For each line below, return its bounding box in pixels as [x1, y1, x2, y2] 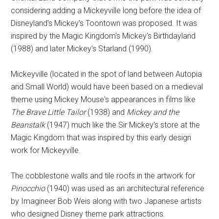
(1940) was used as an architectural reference [45, 184, 205, 193]
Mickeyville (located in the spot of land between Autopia [11, 69, 202, 79]
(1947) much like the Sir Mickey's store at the [45, 120, 200, 130]
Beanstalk [11, 120, 45, 130]
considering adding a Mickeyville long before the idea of [11, 6, 201, 15]
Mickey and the [127, 108, 179, 117]
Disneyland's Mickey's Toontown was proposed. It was [11, 19, 197, 28]
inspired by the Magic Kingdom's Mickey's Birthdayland [11, 31, 196, 41]
